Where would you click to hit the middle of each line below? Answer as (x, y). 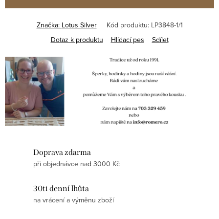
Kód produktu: (128, 25)
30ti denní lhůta (61, 189)
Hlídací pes (127, 39)
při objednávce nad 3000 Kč (77, 164)
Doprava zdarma (62, 153)
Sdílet (160, 39)
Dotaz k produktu (77, 39)
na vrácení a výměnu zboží (74, 200)
